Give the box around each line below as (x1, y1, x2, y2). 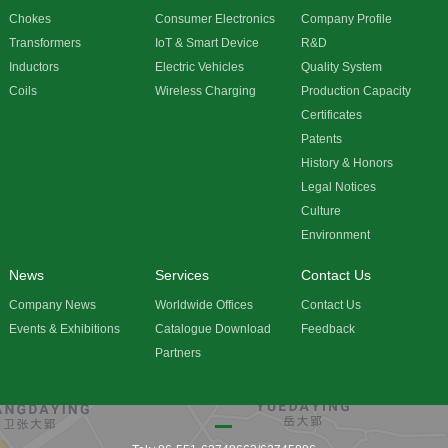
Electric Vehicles (155, 60, 245, 74)
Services (155, 267, 210, 283)
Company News (8, 298, 96, 312)
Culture (301, 204, 342, 218)
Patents (301, 132, 343, 146)
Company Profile (301, 12, 393, 26)
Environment (301, 228, 371, 242)
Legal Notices (301, 180, 377, 194)
